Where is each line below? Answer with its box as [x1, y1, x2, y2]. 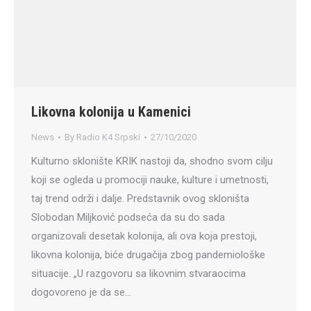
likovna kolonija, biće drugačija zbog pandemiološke [31, 249, 265, 262]
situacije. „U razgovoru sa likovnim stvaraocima [31, 267, 246, 280]
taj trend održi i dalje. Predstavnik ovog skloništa [31, 192, 249, 205]
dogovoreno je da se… [31, 286, 131, 299]
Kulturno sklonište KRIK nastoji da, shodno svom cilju [31, 155, 273, 168]
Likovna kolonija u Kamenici [31, 103, 191, 121]
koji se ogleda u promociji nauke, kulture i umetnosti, [31, 174, 269, 187]
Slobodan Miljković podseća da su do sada [31, 211, 225, 224]
